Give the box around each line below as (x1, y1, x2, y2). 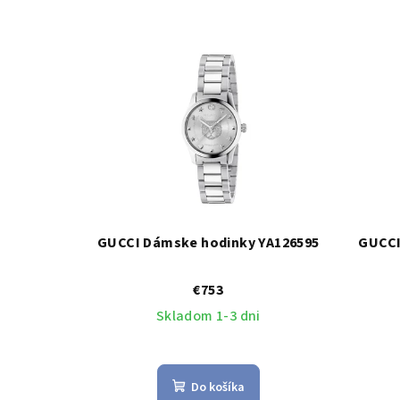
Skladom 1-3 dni (155, 305, 261, 326)
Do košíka (190, 378, 245, 396)
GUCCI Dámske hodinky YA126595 (96, 232, 320, 253)
